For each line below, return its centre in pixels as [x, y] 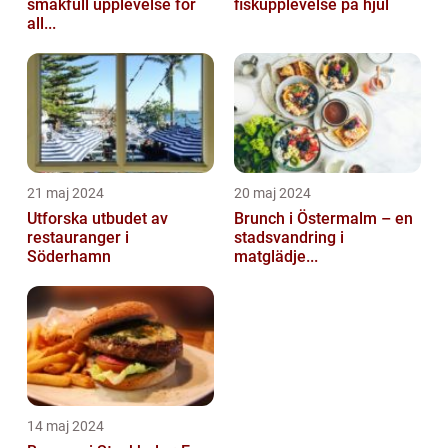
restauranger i [78, 237]
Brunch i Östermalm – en [323, 218]
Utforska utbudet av [97, 218]
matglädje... [276, 256]
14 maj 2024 [65, 425]
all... [41, 23]
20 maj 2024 [272, 192]
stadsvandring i [289, 237]
